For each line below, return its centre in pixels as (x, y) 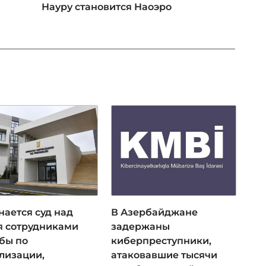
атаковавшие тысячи (164, 255)
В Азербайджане (154, 213)
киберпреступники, (161, 241)
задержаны (140, 227)
